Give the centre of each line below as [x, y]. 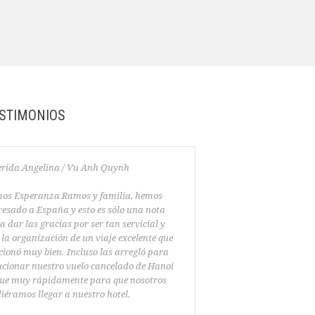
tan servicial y [135, 224]
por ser [88, 224]
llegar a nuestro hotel [83, 294]
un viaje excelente [119, 238]
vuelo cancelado [99, 266]
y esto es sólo [97, 210]
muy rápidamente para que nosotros [89, 280]
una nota [146, 210]
